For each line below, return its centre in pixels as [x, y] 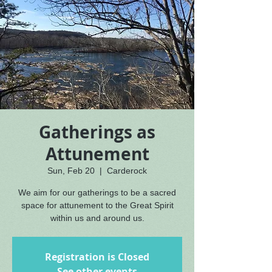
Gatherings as [97, 132]
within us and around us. [97, 218]
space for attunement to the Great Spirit [97, 205]
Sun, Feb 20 [71, 171]
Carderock [127, 171]
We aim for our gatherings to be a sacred [97, 192]
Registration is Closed [97, 257]
